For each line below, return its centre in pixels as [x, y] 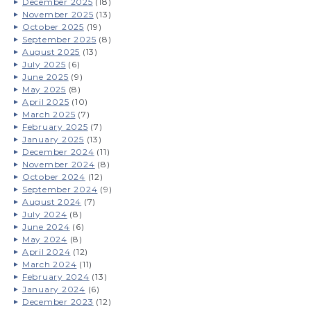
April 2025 [45, 102]
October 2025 [53, 27]
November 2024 [58, 164]
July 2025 [44, 64]
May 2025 [44, 89]
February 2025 [55, 127]
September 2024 [60, 189]
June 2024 [46, 227]
